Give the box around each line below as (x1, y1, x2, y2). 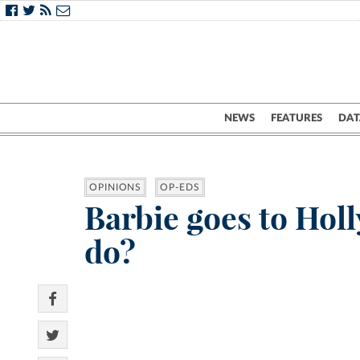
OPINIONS (89, 182, 142, 193)
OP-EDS (160, 182, 200, 193)
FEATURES (271, 112, 322, 124)
